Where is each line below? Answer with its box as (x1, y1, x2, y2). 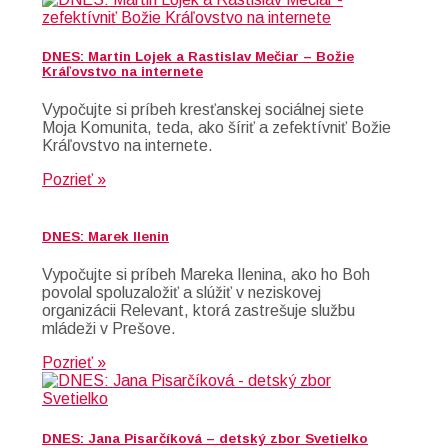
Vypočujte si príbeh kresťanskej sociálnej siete (42, 101, 364, 119)
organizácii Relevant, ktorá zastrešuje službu (42, 302, 355, 320)
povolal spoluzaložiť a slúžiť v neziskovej (42, 284, 321, 302)
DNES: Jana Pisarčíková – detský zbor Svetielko (42, 430, 368, 446)
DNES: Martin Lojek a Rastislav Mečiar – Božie (42, 48, 354, 64)
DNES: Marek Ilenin (42, 229, 169, 245)
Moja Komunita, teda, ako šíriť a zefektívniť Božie (42, 119, 391, 137)
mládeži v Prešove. (42, 320, 176, 338)
